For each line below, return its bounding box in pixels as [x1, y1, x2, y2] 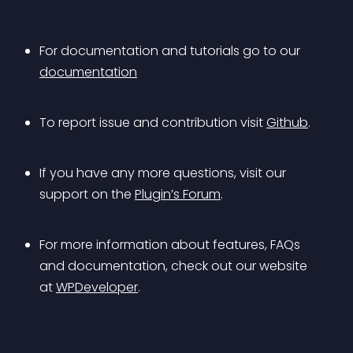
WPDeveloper [56, 278, 138, 296]
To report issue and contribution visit [39, 113, 266, 132]
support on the [39, 185, 135, 203]
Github [266, 113, 308, 132]
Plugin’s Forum [135, 185, 221, 203]
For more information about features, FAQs [39, 236, 303, 254]
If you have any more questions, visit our [39, 164, 289, 182]
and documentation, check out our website [39, 257, 310, 275]
